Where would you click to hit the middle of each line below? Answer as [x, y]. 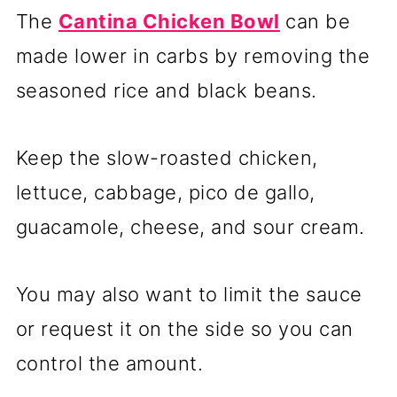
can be [315, 22]
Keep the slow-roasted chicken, [167, 158]
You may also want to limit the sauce [189, 295]
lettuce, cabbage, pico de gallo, [165, 193]
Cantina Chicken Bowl [169, 22]
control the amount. [109, 364]
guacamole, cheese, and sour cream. [190, 227]
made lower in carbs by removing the [193, 56]
